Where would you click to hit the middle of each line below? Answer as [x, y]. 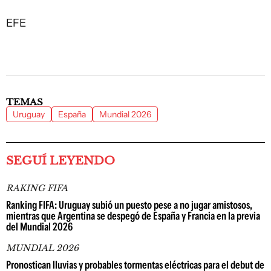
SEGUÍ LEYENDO [60, 161]
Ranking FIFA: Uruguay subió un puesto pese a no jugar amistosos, [129, 205]
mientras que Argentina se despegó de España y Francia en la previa [133, 216]
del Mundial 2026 [39, 227]
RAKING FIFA [37, 188]
